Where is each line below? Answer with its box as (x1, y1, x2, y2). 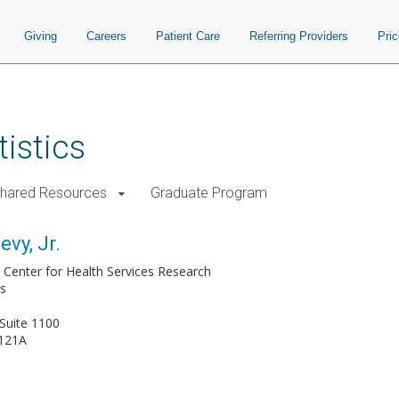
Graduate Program (151, 184, 267, 201)
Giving (24, 29, 57, 43)
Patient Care (156, 29, 220, 43)
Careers (86, 29, 126, 43)
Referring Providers (249, 29, 348, 43)
